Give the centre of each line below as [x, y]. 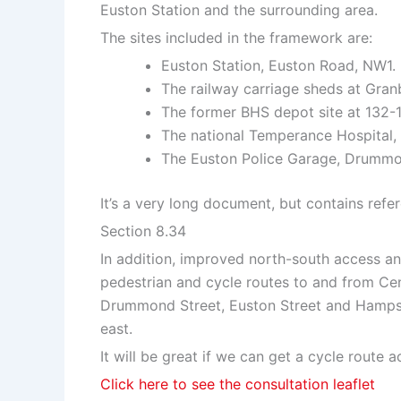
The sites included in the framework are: [236, 38]
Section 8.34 [143, 231]
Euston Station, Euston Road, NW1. [278, 66]
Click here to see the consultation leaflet [238, 384]
